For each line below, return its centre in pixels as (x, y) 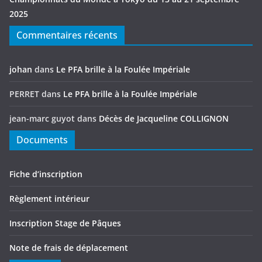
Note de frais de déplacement (69, 248)
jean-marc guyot (42, 119)
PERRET (24, 94)
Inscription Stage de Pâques (65, 223)
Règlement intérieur (49, 199)
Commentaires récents (67, 35)
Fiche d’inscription (46, 174)
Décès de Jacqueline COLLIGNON (164, 119)
